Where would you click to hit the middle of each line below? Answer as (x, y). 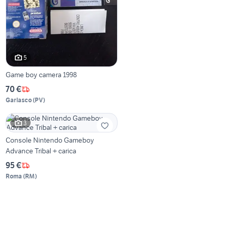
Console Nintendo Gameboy (50, 140)
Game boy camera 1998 (41, 75)
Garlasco (19, 100)
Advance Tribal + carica (41, 151)
